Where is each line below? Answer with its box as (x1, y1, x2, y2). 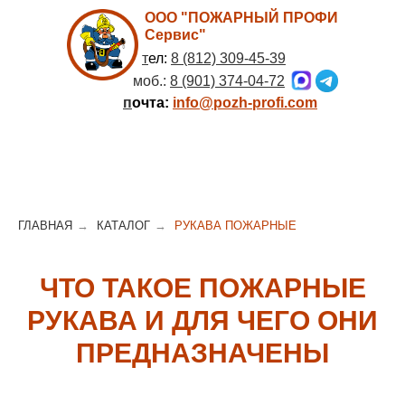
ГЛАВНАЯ (18, 219, 72, 232)
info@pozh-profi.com (173, 95, 317, 110)
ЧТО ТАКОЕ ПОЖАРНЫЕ (39, 273, 366, 303)
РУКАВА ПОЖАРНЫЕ (174, 219, 297, 232)
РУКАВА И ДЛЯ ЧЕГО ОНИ (27, 306, 378, 335)
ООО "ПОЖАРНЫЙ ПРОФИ (145, 10, 338, 25)
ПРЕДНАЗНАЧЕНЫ (76, 338, 329, 368)
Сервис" (145, 27, 206, 42)
